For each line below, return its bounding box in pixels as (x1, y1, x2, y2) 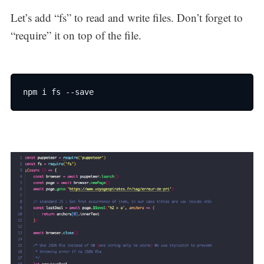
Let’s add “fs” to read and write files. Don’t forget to (10, 10, 243, 25)
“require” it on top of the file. (10, 28, 141, 43)
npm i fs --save (22, 87, 94, 97)
